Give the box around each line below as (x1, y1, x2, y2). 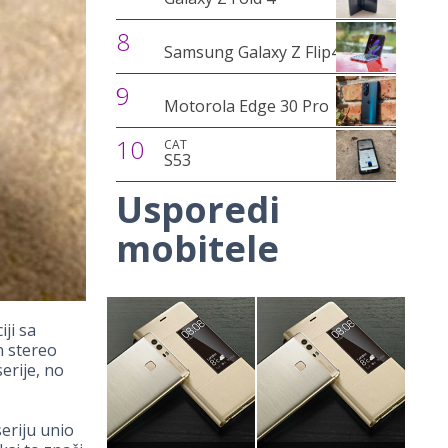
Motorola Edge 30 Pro (163, 95, 329, 117)
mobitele (116, 224, 279, 273)
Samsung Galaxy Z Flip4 (163, 41, 340, 63)
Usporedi (116, 185, 280, 234)
